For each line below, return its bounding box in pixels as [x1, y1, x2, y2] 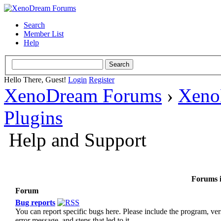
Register [89, 75, 114, 84]
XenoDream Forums [4, 84, 162, 106]
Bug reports [15, 198, 55, 207]
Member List [24, 30, 64, 38]
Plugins [4, 107, 63, 128]
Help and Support [9, 129, 147, 150]
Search [24, 21, 45, 29]
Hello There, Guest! [4, 75, 68, 84]
